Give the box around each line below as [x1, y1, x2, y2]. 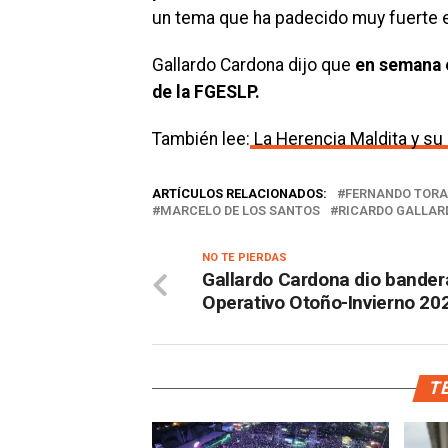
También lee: [152, 129, 250, 150]
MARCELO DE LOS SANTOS [160, 203, 320, 219]
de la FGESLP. [152, 82, 260, 103]
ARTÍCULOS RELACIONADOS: [152, 186, 327, 202]
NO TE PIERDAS [202, 251, 287, 265]
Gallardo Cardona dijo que [152, 55, 351, 76]
